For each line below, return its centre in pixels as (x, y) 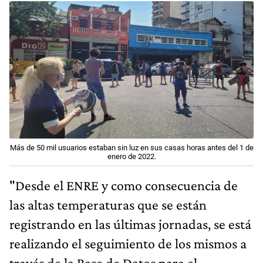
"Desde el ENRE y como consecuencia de (124, 185)
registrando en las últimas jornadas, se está (130, 224)
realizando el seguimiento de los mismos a (128, 243)
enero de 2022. (131, 156)
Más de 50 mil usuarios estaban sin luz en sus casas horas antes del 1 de (131, 147)
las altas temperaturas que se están (108, 204)
